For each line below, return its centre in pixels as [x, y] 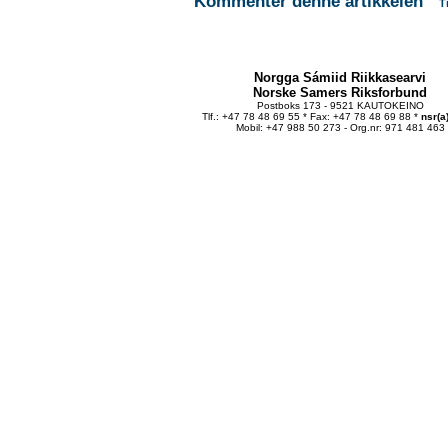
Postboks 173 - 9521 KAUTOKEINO [340, 105]
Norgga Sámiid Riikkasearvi [340, 77]
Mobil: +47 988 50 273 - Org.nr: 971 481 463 [340, 127]
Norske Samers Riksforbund [340, 92]
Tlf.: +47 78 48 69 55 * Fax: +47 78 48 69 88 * [311, 116]
